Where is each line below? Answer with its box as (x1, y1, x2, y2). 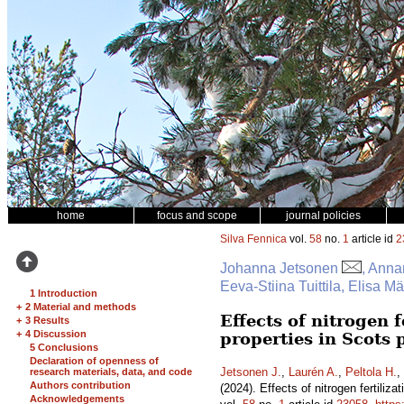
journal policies (286, 209, 361, 222)
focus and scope (157, 209, 237, 222)
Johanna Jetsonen (220, 261, 342, 276)
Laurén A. (289, 365, 338, 379)
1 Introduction (30, 288, 97, 298)
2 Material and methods (25, 301, 136, 312)
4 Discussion (25, 328, 87, 339)
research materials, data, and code (30, 366, 192, 377)
